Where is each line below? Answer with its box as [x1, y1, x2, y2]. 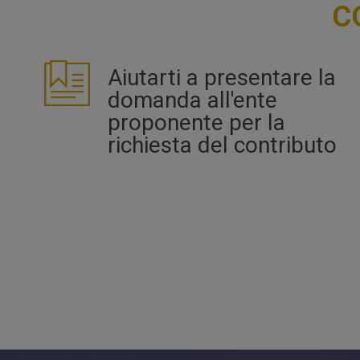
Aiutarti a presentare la [108, 64, 336, 92]
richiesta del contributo [108, 132, 337, 159]
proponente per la [108, 109, 285, 137]
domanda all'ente [108, 87, 277, 114]
